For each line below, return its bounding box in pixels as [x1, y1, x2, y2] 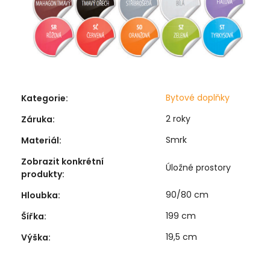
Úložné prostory [166, 161, 231, 174]
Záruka [21, 113, 52, 125]
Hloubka [21, 189, 58, 201]
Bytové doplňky [166, 91, 230, 104]
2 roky [166, 112, 190, 125]
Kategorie [21, 92, 66, 104]
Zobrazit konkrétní [21, 155, 104, 168]
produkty [21, 168, 62, 180]
